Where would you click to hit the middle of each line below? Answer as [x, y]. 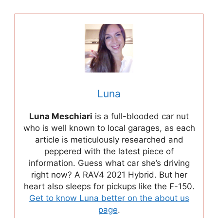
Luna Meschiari [61, 117]
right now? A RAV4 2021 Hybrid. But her [109, 175]
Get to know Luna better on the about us [109, 198]
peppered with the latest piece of [109, 152]
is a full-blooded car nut [141, 117]
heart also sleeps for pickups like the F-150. [109, 187]
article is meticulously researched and [109, 140]
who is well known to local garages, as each [109, 128]
